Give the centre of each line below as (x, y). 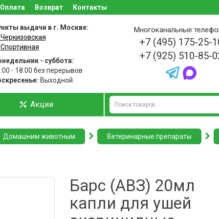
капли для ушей (130, 203)
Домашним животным (39, 136)
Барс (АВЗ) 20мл (132, 186)
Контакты (90, 7)
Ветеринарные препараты (149, 136)
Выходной (55, 80)
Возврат (49, 7)
